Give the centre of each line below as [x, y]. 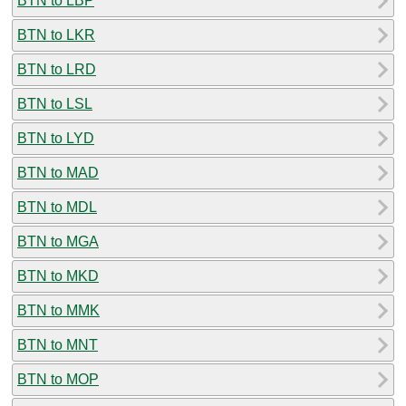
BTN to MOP [58, 379]
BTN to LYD [56, 138]
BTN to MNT [58, 344]
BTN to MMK [58, 310]
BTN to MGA [58, 241]
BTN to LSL [55, 103]
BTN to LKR [56, 34]
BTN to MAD [58, 172]
